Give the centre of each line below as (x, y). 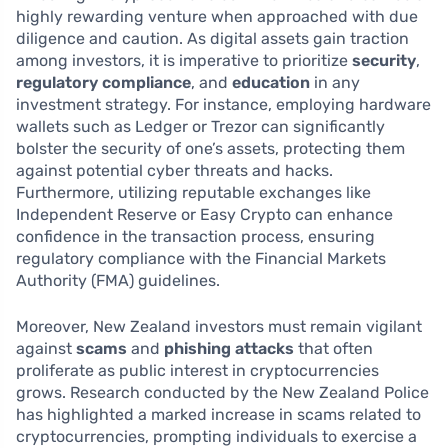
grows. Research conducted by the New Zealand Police (222, 392)
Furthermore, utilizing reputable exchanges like (193, 192)
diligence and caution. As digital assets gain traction (212, 38)
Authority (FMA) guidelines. (118, 280)
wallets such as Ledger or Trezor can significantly (200, 126)
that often (333, 348)
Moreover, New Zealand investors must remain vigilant (219, 326)
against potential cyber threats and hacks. (174, 170)
